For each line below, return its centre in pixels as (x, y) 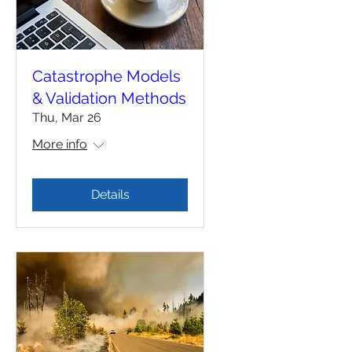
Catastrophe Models (106, 76)
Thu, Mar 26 (67, 117)
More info (60, 144)
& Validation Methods (109, 98)
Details (110, 194)
